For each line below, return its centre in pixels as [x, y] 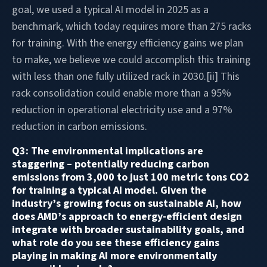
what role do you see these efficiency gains [116, 243]
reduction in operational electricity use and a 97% [122, 110]
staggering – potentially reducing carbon [111, 164]
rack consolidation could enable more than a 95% [122, 93]
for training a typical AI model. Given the [109, 190]
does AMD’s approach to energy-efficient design [127, 216]
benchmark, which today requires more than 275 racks [132, 26]
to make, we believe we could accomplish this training [131, 60]
